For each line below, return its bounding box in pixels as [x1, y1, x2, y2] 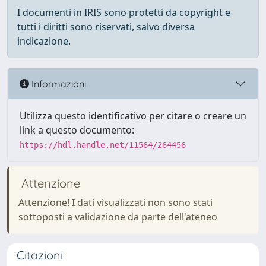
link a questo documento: [20, 123, 134, 137]
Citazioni [17, 248, 63, 262]
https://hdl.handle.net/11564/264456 [20, 140, 186, 150]
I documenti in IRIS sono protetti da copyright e [17, 6, 230, 19]
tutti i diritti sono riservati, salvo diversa [17, 20, 195, 33]
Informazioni [29, 77, 86, 90]
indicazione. [17, 34, 71, 47]
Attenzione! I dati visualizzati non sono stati [18, 196, 213, 209]
